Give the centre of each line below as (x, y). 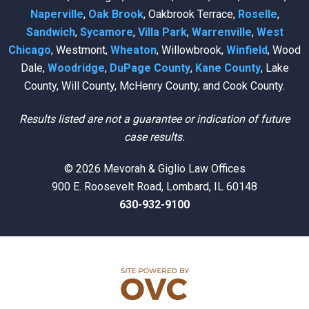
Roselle (257, 14)
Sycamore (106, 32)
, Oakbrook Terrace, (190, 14)
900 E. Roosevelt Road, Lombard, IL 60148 (154, 186)
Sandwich (50, 32)
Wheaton (133, 50)
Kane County (228, 68)
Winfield (247, 50)
